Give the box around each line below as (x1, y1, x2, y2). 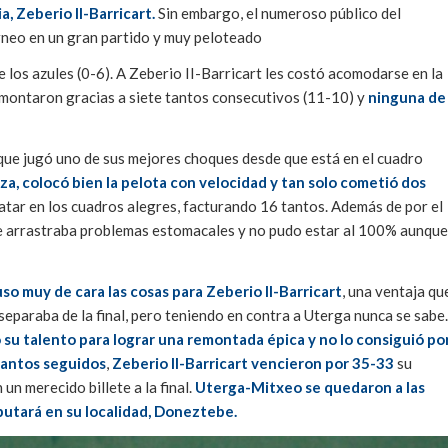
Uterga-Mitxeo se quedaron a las (195, 377, 425, 396)
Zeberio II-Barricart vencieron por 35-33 (112, 353, 394, 372)
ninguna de (368, 88, 446, 107)
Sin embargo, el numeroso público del (155, 3, 401, 22)
